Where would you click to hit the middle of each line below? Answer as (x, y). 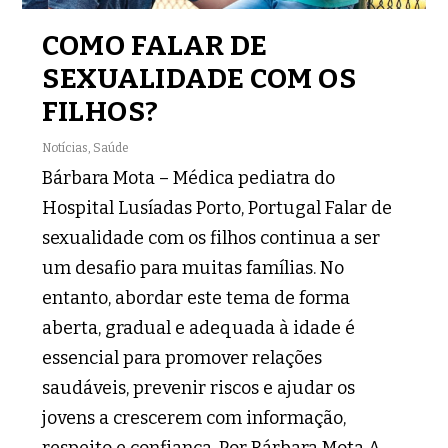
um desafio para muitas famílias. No (193, 267)
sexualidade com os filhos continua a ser (211, 237)
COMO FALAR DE (155, 45)
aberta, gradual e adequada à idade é (199, 327)
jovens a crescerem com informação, (194, 417)
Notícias (65, 147)
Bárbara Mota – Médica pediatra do (189, 177)
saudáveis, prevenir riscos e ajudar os (199, 387)
